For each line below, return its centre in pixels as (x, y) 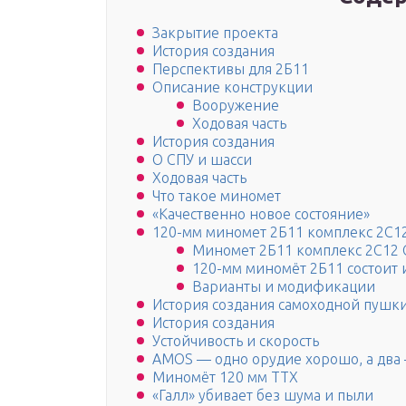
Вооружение (236, 106)
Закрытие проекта (215, 33)
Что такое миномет (217, 196)
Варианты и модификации (284, 287)
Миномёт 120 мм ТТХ (225, 377)
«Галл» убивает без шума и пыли (263, 396)
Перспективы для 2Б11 (231, 69)
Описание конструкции (232, 87)
